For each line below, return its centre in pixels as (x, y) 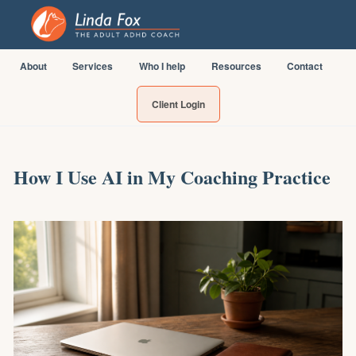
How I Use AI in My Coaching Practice (172, 177)
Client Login (178, 104)
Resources (236, 66)
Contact (305, 66)
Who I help (162, 66)
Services (93, 66)
